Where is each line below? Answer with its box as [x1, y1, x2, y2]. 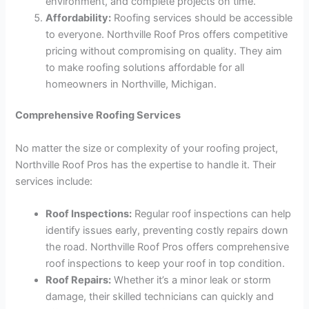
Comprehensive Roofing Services [15, 109, 181, 122]
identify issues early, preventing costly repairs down [46, 224, 289, 237]
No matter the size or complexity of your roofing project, [15, 141, 279, 154]
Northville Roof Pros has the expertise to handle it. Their [15, 158, 277, 171]
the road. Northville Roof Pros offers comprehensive [46, 241, 290, 254]
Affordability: [46, 11, 112, 24]
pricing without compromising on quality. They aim [46, 44, 283, 57]
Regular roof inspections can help [132, 208, 292, 221]
